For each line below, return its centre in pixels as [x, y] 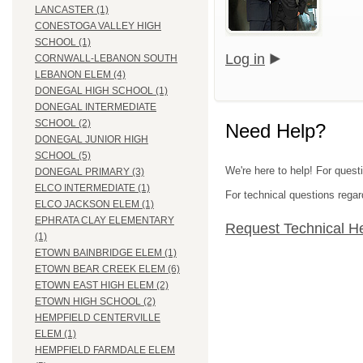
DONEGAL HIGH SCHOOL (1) [101, 91]
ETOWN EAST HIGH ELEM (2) [102, 286]
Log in [245, 59]
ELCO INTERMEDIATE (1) [92, 188]
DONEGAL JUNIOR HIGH [92, 140]
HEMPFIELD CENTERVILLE [98, 318]
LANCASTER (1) [72, 10]
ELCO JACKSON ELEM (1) [94, 205]
